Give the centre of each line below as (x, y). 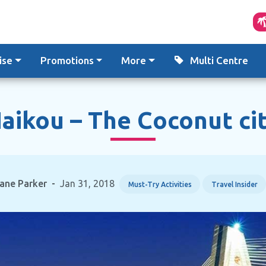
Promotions (67, 60)
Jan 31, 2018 (88, 183)
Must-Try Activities (160, 184)
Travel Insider (234, 184)
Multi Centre (219, 60)
